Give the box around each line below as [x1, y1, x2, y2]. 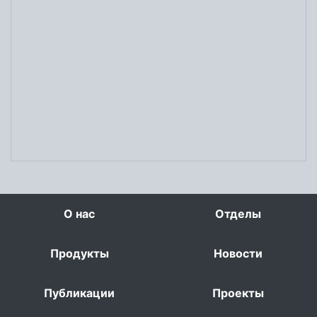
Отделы [214, 207, 261, 221]
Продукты [50, 246, 109, 260]
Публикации [44, 286, 115, 300]
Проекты [212, 286, 264, 300]
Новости [213, 246, 263, 260]
